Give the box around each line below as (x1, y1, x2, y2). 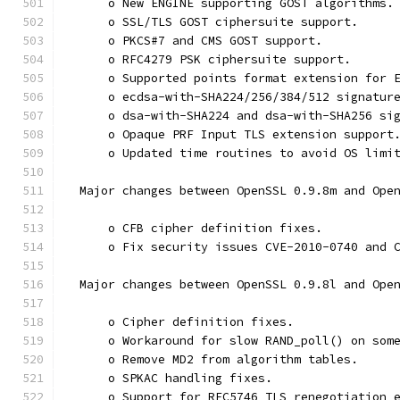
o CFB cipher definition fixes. (65, 221, 322, 236)
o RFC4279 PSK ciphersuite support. (65, 52, 351, 67)
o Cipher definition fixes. (65, 314, 294, 329)
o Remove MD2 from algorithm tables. (65, 352, 358, 367)
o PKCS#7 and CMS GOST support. (65, 33, 322, 48)
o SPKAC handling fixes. (65, 371, 272, 386)
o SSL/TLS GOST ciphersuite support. (65, 14, 358, 29)
